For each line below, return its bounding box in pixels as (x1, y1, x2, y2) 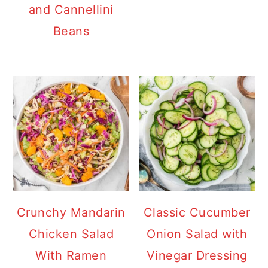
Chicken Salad (28, 226, 114, 241)
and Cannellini (28, 2, 114, 17)
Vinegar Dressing (146, 248, 248, 263)
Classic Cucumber (143, 205, 251, 220)
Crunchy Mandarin (16, 205, 126, 220)
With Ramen (35, 248, 107, 263)
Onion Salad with (147, 226, 248, 241)
